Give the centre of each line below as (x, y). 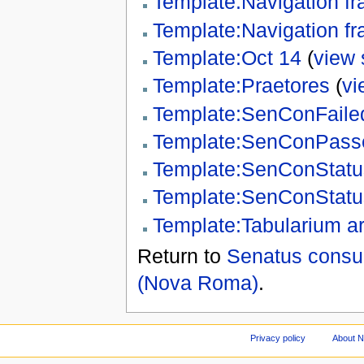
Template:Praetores (241, 86)
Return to (182, 256)
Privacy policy (278, 338)
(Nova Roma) (197, 282)
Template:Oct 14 (227, 57)
